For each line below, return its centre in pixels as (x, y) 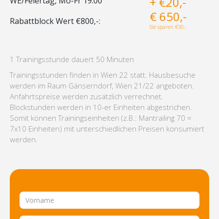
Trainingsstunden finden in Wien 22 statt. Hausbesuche (103, 75)
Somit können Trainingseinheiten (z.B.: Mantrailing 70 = (101, 118)
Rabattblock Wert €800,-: (55, 21)
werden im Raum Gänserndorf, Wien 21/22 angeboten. (102, 85)
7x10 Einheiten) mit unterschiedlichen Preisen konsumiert (107, 128)
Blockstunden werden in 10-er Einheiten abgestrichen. (101, 107)
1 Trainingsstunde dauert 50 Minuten (72, 59)
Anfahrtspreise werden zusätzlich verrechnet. (87, 96)
